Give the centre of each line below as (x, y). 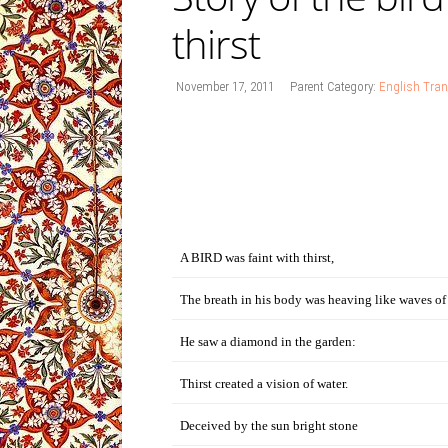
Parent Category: (334, 86)
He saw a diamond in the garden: (268, 341)
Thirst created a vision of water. (264, 383)
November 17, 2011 (225, 86)
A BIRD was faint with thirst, (257, 257)
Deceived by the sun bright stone (269, 425)
